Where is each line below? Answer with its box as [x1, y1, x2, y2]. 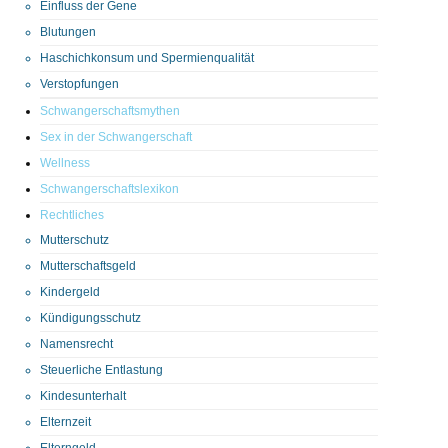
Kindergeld [40, 284, 100, 299]
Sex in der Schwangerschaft [40, 129, 192, 144]
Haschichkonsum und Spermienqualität [40, 50, 254, 65]
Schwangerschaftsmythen [40, 103, 180, 118]
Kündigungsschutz [40, 310, 141, 325]
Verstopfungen [40, 76, 119, 91]
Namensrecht [40, 336, 113, 351]
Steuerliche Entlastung [40, 362, 163, 377]
